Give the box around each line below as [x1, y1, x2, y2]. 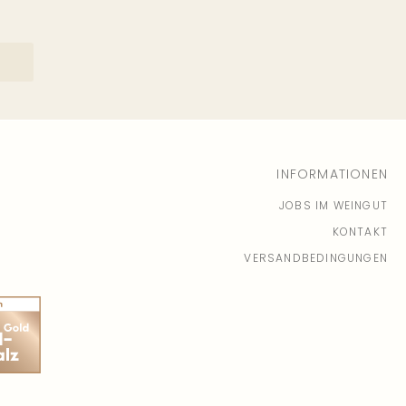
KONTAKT [332, 223, 388, 239]
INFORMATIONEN [276, 164, 388, 183]
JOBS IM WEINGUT [279, 197, 388, 213]
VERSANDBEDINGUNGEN [244, 249, 388, 266]
